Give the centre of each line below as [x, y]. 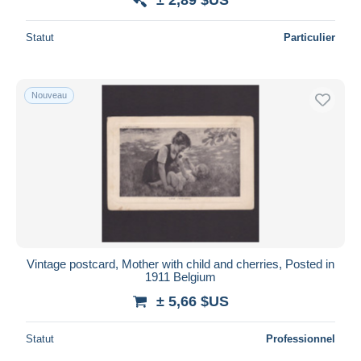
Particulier [309, 37]
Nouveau [49, 95]
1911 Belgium [180, 276]
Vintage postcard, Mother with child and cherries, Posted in [180, 263]
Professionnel [301, 338]
